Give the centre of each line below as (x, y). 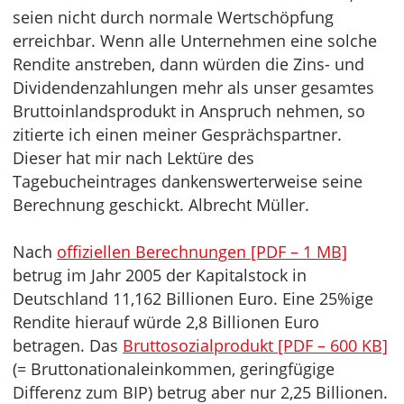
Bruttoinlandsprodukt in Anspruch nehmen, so (189, 111)
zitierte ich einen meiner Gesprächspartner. (177, 134)
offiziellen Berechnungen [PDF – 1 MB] (202, 252)
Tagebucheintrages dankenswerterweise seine (188, 181)
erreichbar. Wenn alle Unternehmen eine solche (195, 41)
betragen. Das (68, 345)
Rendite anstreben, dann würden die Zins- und (188, 64)
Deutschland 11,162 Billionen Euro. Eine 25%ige (193, 298)
